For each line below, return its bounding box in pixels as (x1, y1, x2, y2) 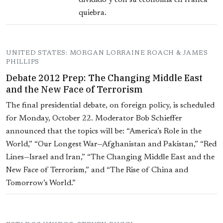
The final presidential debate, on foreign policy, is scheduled (6, 102, 215, 110)
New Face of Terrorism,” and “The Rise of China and (6, 166, 188, 175)
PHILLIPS (6, 59, 40, 66)
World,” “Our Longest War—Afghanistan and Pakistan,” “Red (6, 140, 217, 149)
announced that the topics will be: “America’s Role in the (6, 127, 202, 136)
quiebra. (79, 9, 107, 17)
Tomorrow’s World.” (6, 179, 76, 188)
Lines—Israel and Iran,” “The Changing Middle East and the (6, 153, 215, 162)
